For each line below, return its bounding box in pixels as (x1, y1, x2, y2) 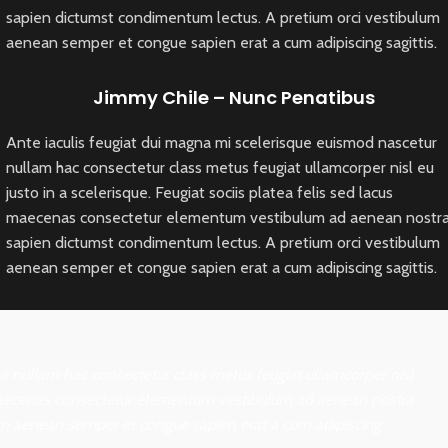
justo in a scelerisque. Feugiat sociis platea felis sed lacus (6, 183, 394, 202)
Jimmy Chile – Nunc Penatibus (92, 85, 375, 110)
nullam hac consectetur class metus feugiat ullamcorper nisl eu (6, 158, 435, 177)
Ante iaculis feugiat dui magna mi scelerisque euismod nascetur (6, 133, 438, 152)
